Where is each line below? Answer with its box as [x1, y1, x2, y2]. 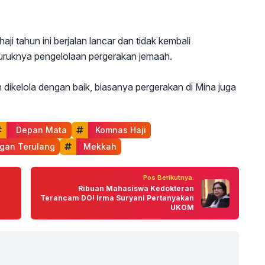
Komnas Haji [93, 125, 146, 135]
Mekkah [81, 141, 117, 152]
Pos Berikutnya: [143, 173, 194, 182]
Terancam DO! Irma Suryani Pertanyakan [40, 193, 194, 203]
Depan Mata [11, 125, 67, 135]
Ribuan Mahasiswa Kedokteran [78, 184, 194, 193]
